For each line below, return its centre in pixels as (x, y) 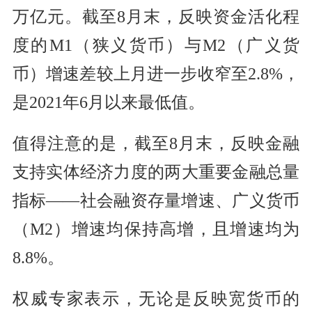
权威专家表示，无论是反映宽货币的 (156, 299)
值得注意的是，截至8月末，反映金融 (156, 144)
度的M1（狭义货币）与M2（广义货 (156, 46)
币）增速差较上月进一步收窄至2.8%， (156, 74)
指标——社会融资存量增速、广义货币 (156, 201)
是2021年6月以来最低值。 (108, 103)
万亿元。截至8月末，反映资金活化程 (156, 17)
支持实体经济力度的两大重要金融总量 (156, 172)
